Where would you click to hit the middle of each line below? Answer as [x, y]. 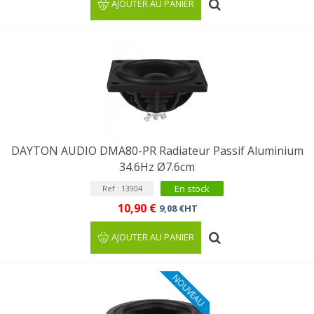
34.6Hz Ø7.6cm [157, 167]
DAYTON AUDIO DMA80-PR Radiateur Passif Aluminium [157, 151]
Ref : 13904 [122, 188]
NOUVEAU [189, 291]
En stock [192, 189]
